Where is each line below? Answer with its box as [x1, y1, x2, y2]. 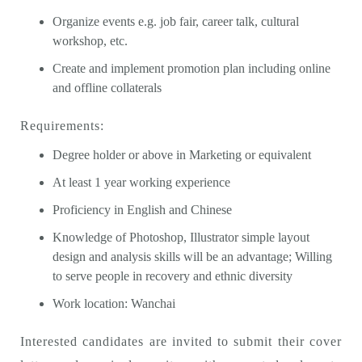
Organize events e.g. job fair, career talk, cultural [53, 15, 299, 28]
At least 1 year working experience [53, 175, 230, 189]
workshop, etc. [53, 34, 128, 48]
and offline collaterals [53, 81, 162, 95]
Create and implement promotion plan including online [53, 61, 330, 75]
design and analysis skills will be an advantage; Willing [53, 250, 332, 263]
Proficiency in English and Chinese [53, 203, 232, 217]
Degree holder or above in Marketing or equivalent [53, 148, 311, 162]
